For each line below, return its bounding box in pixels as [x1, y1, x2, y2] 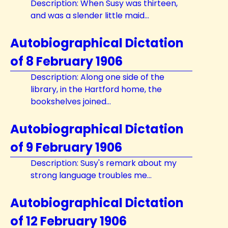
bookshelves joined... [31, 96, 111, 107]
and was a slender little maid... [31, 10, 149, 21]
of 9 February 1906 [10, 139, 122, 156]
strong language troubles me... [31, 169, 152, 181]
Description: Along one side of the [31, 71, 164, 83]
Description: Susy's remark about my [31, 157, 177, 169]
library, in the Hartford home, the [31, 83, 162, 95]
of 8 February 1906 [10, 53, 123, 70]
